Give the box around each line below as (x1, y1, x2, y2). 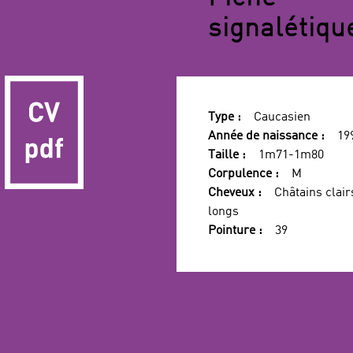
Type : (208, 111, 241, 124)
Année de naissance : (208, 130, 325, 143)
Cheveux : (208, 187, 262, 199)
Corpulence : (208, 168, 279, 180)
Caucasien (254, 111, 310, 124)
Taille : (208, 149, 246, 162)
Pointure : (208, 225, 262, 237)
